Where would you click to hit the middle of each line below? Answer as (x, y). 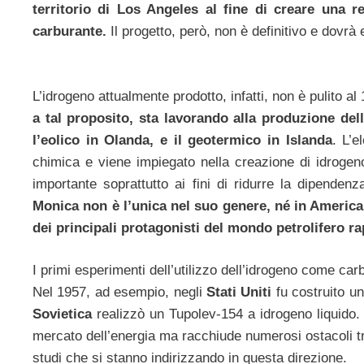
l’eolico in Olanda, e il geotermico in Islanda (182, 140)
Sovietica (62, 314)
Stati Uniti (239, 292)
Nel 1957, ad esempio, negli (119, 292)
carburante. (69, 32)
